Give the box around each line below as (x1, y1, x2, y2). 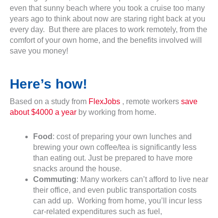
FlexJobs (89, 97, 120, 106)
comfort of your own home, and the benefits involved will (10, 36, 202, 44)
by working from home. (76, 108, 156, 116)
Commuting (33, 175, 76, 183)
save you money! (10, 47, 68, 55)
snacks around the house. (33, 164, 122, 173)
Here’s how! (10, 76, 87, 91)
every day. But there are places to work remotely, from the (10, 25, 207, 34)
